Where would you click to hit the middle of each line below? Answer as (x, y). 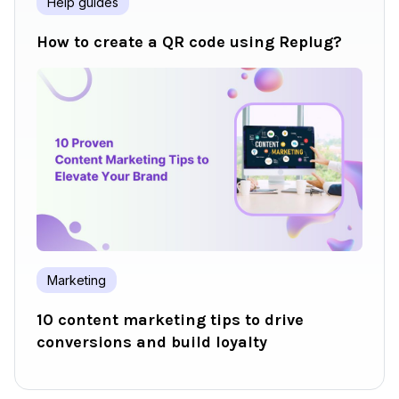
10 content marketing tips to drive (170, 319)
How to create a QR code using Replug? (189, 41)
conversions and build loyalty (152, 342)
